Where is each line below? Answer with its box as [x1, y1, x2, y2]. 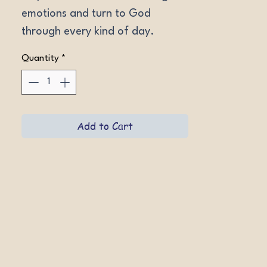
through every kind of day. [21, 26, 154, 37]
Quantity [21, 54, 59, 63]
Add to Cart [77, 118, 133, 133]
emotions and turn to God [21, 8, 151, 19]
